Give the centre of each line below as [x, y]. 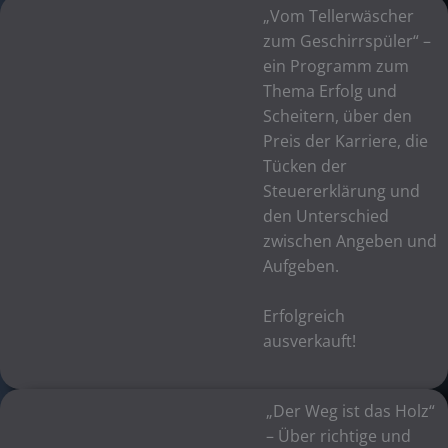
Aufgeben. [301, 266]
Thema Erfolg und [330, 91]
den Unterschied [326, 216]
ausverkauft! [310, 340]
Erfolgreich [304, 315]
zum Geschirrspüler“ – [347, 41]
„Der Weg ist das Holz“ [350, 410]
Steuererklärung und [342, 191]
